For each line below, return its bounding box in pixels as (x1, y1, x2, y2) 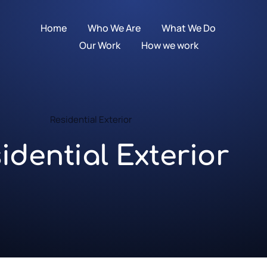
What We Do (162, 21, 216, 35)
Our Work (79, 38, 120, 52)
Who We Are (88, 21, 141, 35)
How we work (141, 38, 198, 52)
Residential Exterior (49, 113, 132, 126)
